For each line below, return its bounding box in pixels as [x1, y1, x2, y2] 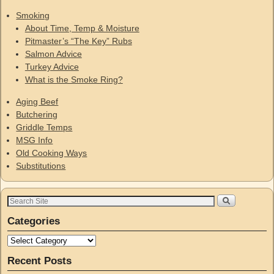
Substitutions [16, 160, 66, 171]
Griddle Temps [16, 122, 73, 132]
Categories [7, 215, 60, 228]
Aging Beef [16, 96, 59, 106]
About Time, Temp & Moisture [24, 23, 139, 34]
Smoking [16, 10, 50, 21]
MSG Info [16, 135, 53, 145]
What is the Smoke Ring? [24, 75, 123, 85]
